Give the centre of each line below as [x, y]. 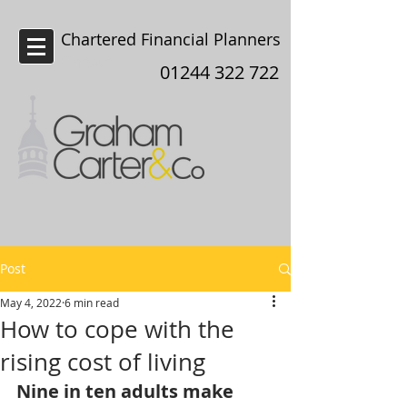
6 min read [92, 303]
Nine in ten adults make [127, 391]
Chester [90, 61]
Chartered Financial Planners [171, 39]
